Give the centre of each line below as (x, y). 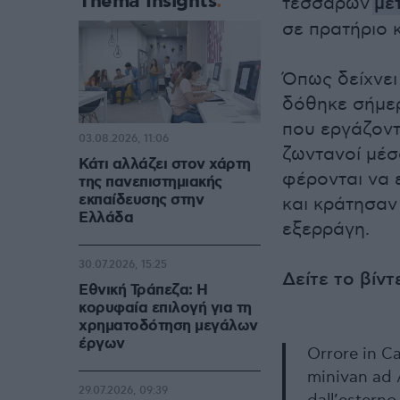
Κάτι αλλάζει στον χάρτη (165, 165)
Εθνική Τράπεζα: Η (143, 291)
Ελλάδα (106, 218)
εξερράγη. (326, 229)
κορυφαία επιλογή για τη (165, 308)
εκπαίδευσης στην (141, 200)
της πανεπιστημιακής (150, 183)
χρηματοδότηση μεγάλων (168, 326)
